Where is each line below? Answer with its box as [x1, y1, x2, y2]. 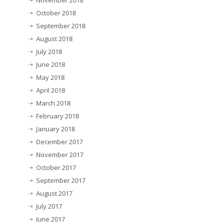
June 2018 [36, 60, 65, 69]
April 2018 [36, 86, 65, 95]
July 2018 [36, 47, 62, 56]
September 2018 [36, 21, 85, 31]
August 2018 [36, 34, 72, 44]
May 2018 [36, 73, 64, 82]
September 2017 [36, 176, 85, 185]
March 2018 [36, 99, 70, 108]
